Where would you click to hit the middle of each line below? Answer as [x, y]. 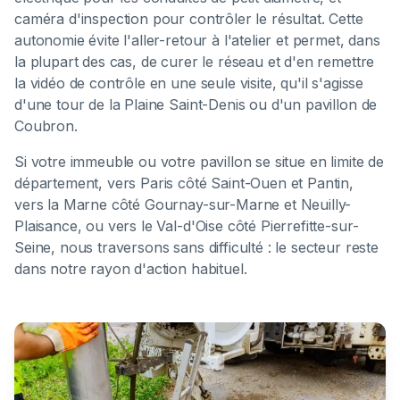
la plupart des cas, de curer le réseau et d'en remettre [195, 61]
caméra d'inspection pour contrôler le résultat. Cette [189, 18]
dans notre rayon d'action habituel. [131, 268]
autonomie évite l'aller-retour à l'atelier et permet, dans [197, 40]
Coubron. [46, 125]
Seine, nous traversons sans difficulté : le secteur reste [196, 247]
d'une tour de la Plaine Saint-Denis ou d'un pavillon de [196, 104]
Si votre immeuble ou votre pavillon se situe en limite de [199, 161]
